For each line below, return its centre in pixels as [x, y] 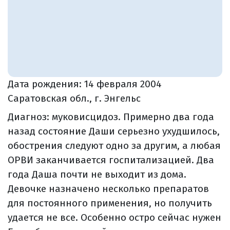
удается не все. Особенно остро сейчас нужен [114, 217]
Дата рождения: [46, 84]
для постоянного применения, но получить [110, 203]
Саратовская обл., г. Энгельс [74, 98]
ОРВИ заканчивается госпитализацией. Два [111, 160]
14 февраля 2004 [123, 84]
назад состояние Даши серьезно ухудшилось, [114, 131]
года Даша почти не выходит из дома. [97, 174]
